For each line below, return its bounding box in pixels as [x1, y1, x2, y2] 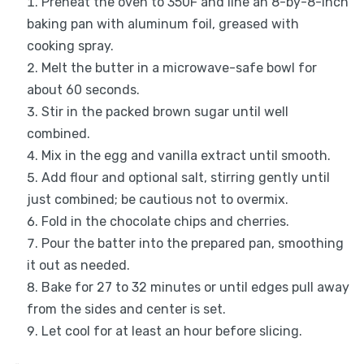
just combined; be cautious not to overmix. [26, 192, 288, 208]
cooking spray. [26, 38, 114, 54]
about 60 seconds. [26, 82, 140, 98]
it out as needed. [26, 258, 130, 274]
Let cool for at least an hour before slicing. [41, 323, 302, 340]
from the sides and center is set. [26, 301, 226, 318]
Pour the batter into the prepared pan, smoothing [41, 236, 344, 252]
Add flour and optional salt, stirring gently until [41, 170, 330, 186]
